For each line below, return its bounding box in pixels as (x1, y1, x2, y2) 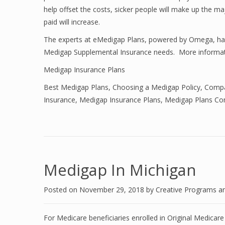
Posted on (44, 185, 79, 194)
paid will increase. (44, 17, 100, 27)
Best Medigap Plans (44, 82, 108, 92)
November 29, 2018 (79, 185, 146, 194)
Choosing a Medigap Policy (113, 82, 200, 92)
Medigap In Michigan (44, 159, 196, 180)
